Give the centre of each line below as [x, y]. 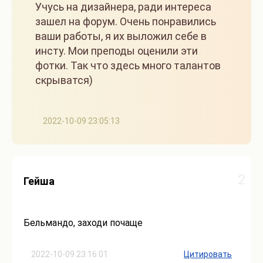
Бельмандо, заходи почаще [83, 223]
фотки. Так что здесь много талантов [128, 66]
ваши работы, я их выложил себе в [121, 36]
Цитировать [208, 254]
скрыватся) [64, 80]
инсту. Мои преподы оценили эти [117, 51]
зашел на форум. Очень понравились [126, 22]
